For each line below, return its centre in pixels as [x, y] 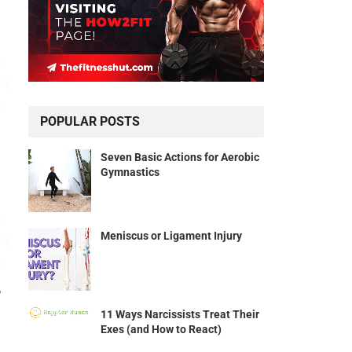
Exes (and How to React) [161, 330]
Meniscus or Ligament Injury [171, 236]
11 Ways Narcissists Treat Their [180, 315]
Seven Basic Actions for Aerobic [180, 158]
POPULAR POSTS [90, 122]
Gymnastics [130, 172]
